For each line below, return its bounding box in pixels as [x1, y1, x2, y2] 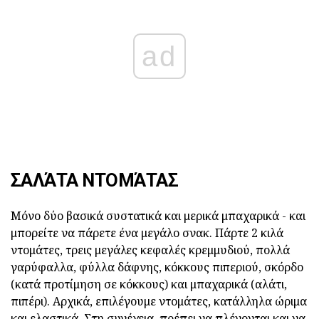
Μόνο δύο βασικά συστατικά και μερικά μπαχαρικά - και [11, 208, 305, 224]
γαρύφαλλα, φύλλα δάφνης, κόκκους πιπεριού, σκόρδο [11, 259, 303, 276]
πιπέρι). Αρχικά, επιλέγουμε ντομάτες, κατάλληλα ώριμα [11, 293, 307, 310]
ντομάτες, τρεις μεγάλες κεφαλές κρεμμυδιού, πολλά [11, 242, 290, 258]
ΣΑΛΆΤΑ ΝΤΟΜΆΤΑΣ [11, 169, 179, 192]
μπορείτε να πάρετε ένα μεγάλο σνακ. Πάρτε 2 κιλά [11, 225, 283, 241]
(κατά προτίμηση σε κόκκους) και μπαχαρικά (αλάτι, [11, 276, 287, 293]
